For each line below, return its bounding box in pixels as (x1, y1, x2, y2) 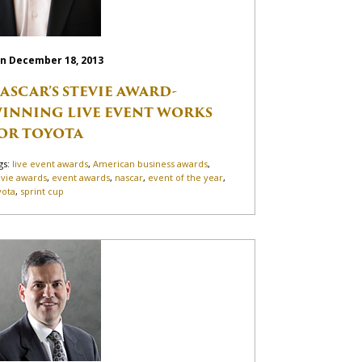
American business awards (93, 158, 208, 170)
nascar (115, 171, 144, 184)
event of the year (148, 171, 224, 184)
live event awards (12, 158, 89, 170)
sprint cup (20, 185, 65, 198)
